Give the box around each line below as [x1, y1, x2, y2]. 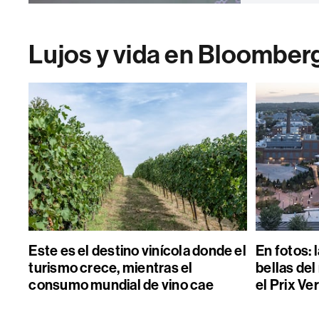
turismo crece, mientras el [28, 259, 193, 276]
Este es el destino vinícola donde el [28, 242, 246, 259]
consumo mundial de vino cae [28, 276, 214, 293]
